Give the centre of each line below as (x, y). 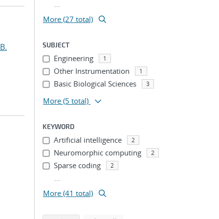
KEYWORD (58, 126)
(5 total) (76, 101)
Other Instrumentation (91, 71)
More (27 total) (68, 19)
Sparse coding (77, 165)
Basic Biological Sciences (95, 84)
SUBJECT (56, 45)
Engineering (73, 58)
